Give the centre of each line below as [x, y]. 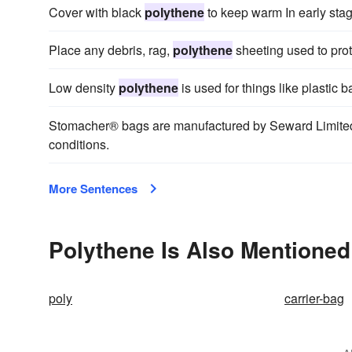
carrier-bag [314, 298]
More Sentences [93, 189]
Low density [84, 88]
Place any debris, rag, [111, 50]
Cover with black [97, 12]
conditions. [79, 144]
